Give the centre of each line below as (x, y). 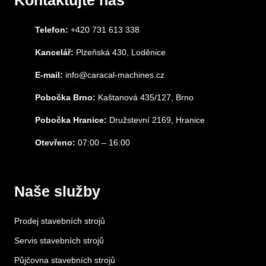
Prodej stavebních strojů (60, 221)
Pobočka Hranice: (71, 120)
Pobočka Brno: (65, 98)
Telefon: (52, 30)
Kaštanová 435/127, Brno (145, 98)
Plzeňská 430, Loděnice (120, 53)
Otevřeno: (55, 143)
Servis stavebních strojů (59, 241)
